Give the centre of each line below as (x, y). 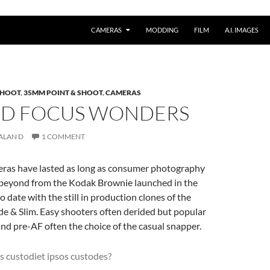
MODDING (162, 30)
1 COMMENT (63, 136)
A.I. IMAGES (242, 30)
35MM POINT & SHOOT (63, 92)
